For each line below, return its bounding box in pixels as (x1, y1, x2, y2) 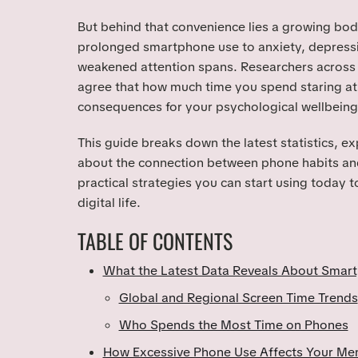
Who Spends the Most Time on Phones (118, 316, 348, 334)
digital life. (77, 193, 141, 211)
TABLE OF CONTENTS (77, 225, 233, 257)
